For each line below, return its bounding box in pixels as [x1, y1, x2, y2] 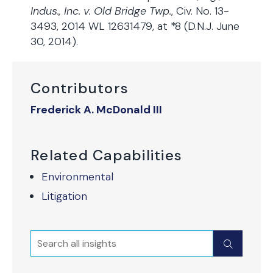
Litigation [41, 189, 87, 204]
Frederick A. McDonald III [30, 102, 162, 117]
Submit [224, 236, 263, 251]
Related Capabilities [30, 146, 183, 165]
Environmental [41, 169, 113, 184]
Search [30, 231, 68, 246]
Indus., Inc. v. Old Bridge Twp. [30, 4, 171, 18]
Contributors [30, 79, 129, 97]
